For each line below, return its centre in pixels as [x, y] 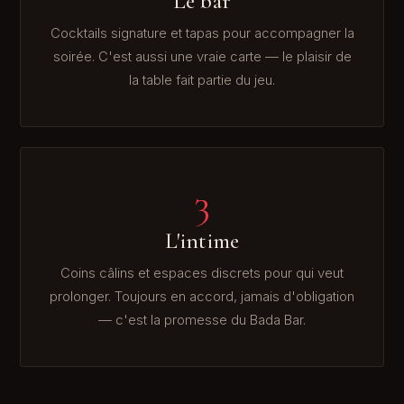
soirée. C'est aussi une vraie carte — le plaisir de [202, 56]
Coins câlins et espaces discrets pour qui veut [202, 273]
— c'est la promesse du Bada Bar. [202, 320]
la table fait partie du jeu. [202, 80]
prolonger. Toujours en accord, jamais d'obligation [202, 296]
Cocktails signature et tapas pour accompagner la [202, 33]
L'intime [202, 241]
